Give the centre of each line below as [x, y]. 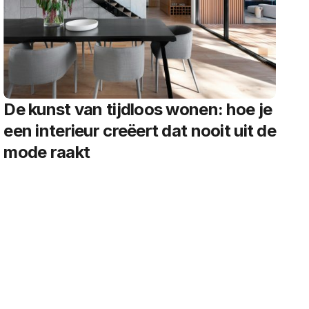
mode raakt [47, 152]
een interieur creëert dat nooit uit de [140, 131]
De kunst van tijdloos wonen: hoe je [138, 109]
